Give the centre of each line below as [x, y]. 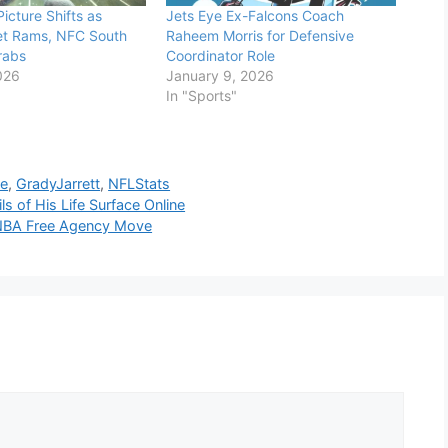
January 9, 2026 [219, 76]
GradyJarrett [58, 183]
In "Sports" [201, 96]
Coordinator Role [220, 56]
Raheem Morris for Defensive [259, 36]
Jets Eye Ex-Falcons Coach [254, 16]
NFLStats [139, 183]
